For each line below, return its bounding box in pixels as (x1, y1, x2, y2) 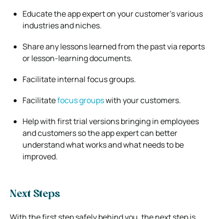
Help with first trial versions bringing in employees (22, 115, 199, 127)
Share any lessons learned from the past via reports (22, 41, 205, 52)
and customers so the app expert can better (22, 127, 177, 138)
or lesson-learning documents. (22, 52, 132, 64)
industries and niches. (22, 20, 102, 31)
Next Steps (10, 189, 60, 199)
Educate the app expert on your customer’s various (22, 8, 203, 19)
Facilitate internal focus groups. (22, 73, 136, 85)
